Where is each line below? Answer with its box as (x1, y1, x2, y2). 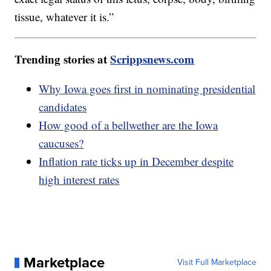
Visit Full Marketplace (177, 256, 256, 269)
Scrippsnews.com (110, 51, 195, 68)
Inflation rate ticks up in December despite (39, 154, 234, 169)
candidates (39, 99, 87, 115)
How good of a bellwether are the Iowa (39, 117, 218, 133)
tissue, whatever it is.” (15, 9, 114, 25)
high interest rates (39, 172, 120, 188)
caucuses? (39, 135, 84, 151)
